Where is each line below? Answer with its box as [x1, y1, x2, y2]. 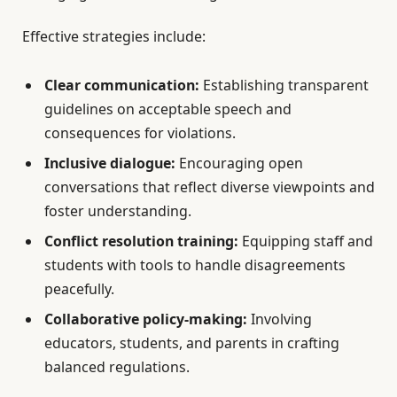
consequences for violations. [44, 123, 236, 144]
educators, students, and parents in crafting [44, 333, 339, 354]
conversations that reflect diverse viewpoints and [44, 177, 375, 198]
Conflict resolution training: [44, 231, 238, 252]
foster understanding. [44, 201, 191, 222]
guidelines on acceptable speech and [44, 99, 292, 120]
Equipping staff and [238, 231, 373, 252]
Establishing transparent [199, 75, 369, 96]
